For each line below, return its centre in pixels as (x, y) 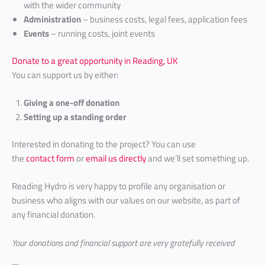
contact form (50, 158)
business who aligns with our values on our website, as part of (126, 201)
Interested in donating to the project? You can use (104, 144)
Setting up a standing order (76, 117)
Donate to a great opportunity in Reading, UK (95, 60)
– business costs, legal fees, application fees (164, 19)
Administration (52, 19)
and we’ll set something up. (198, 158)
